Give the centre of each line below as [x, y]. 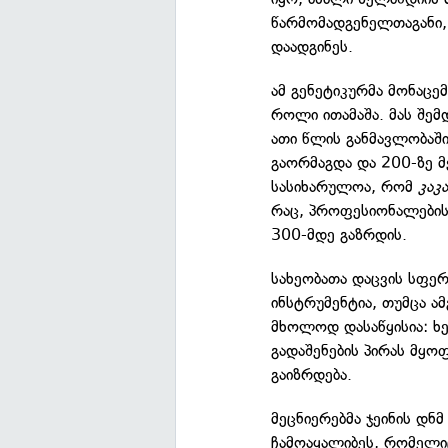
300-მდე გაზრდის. [339, 235]
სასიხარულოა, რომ [345, 187]
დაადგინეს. [312, 47]
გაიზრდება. [312, 375]
